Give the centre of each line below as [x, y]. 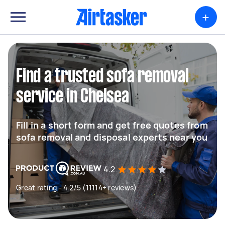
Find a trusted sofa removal [102, 77]
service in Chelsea [73, 97]
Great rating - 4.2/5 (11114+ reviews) [77, 188]
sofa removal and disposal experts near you [112, 137]
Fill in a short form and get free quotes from [112, 125]
